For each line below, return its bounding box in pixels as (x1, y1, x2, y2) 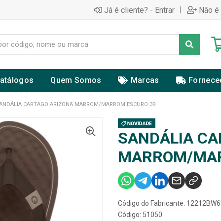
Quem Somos (50, 75, 102, 85)
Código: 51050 (118, 211, 162, 219)
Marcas (130, 75, 159, 85)
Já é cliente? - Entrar (104, 5, 175, 15)
